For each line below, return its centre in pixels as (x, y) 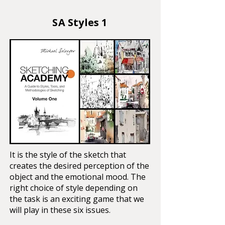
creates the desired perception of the (79, 165)
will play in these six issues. (60, 210)
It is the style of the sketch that (68, 154)
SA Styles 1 (80, 22)
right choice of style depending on (74, 188)
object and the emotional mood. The (78, 177)
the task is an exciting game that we (77, 199)
